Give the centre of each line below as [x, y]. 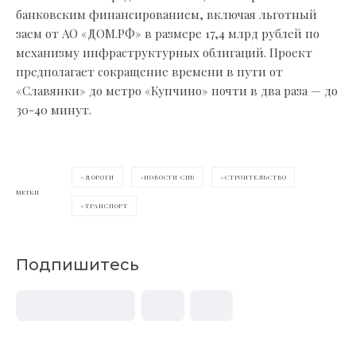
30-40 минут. [54, 110]
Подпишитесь [77, 265]
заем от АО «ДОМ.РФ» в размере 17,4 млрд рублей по [168, 33]
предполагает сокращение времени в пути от [149, 72]
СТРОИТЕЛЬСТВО [256, 177]
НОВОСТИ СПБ [170, 177]
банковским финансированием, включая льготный [166, 14]
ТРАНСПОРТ [106, 205]
